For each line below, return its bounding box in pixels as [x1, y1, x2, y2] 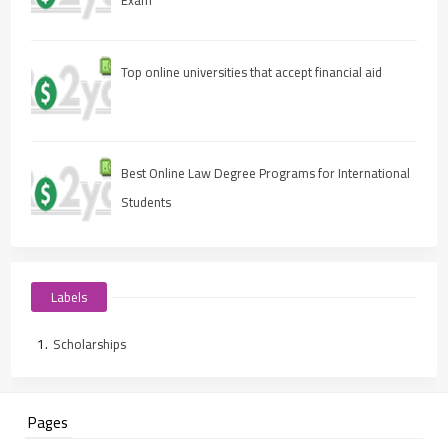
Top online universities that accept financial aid [121, 59, 383, 84]
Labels [51, 284, 88, 309]
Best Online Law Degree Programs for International [121, 160, 411, 185]
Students [121, 189, 172, 214]
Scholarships [53, 331, 127, 356]
